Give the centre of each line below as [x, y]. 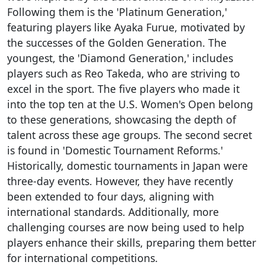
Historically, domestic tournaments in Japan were [127, 165]
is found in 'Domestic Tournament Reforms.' [115, 150]
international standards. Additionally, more [113, 211]
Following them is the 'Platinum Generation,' [117, 12]
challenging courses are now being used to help [126, 227]
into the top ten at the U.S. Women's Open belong [130, 104]
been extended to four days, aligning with [111, 196]
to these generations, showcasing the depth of [122, 119]
